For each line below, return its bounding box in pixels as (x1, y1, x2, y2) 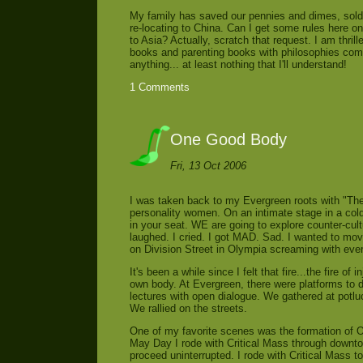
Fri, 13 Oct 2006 (170, 160, 246, 173)
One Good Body (170, 129, 287, 148)
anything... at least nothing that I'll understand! (130, 58, 347, 70)
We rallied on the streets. (130, 302, 247, 315)
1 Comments (130, 80, 190, 93)
